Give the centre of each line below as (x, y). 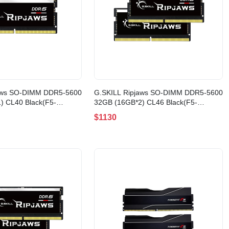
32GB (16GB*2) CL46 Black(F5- (146, 102)
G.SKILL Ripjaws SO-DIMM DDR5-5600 (158, 93)
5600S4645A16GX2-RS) (134, 112)
